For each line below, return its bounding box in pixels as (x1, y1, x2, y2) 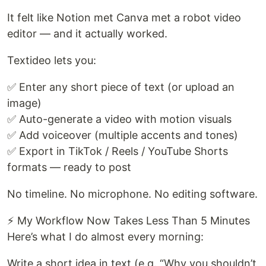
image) (7, 97, 42, 109)
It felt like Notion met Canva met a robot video (7, 11, 241, 24)
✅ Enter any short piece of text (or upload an (7, 81, 235, 93)
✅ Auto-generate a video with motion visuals (7, 113, 232, 125)
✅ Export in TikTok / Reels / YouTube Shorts (7, 145, 228, 157)
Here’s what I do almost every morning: (7, 230, 204, 243)
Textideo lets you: (7, 54, 96, 66)
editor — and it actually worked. (7, 27, 167, 40)
